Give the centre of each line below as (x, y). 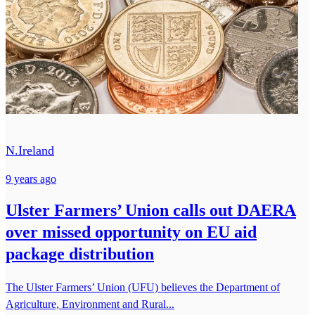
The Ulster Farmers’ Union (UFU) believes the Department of (143, 287)
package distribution (80, 253)
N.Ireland (30, 150)
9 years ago (31, 179)
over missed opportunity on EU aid (131, 232)
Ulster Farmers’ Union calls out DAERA (151, 210)
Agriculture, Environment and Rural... (90, 304)
